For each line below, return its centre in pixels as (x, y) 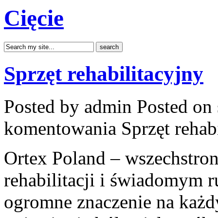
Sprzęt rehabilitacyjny (104, 73)
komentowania (63, 128)
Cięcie (34, 18)
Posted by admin (70, 106)
